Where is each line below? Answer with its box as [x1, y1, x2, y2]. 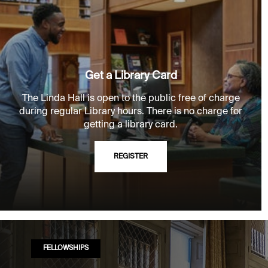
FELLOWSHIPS [43, 245, 89, 252]
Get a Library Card [84, 71, 177, 82]
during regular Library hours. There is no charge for [19, 107, 243, 117]
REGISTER [114, 153, 148, 161]
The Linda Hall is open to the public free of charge [22, 94, 240, 104]
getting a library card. [84, 120, 178, 130]
